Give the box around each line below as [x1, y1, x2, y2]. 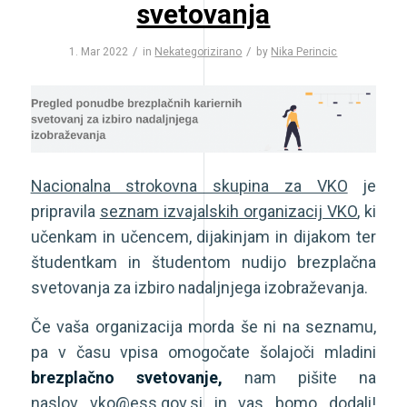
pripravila [30, 201, 100, 221]
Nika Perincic [271, 45, 338, 59]
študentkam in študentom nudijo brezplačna [30, 252, 377, 272]
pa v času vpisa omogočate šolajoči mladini [30, 342, 377, 362]
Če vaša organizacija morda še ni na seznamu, [30, 317, 377, 337]
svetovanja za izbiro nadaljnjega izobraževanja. [30, 277, 368, 297]
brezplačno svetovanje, [30, 368, 223, 388]
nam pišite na [222, 368, 377, 388]
